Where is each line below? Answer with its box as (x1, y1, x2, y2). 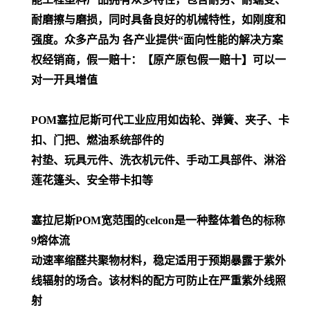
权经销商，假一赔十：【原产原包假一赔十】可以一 (31, 54, 286, 66)
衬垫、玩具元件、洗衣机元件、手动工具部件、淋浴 (31, 154, 286, 167)
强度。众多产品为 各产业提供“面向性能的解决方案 (31, 34, 283, 46)
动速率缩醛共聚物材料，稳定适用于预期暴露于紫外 (31, 255, 286, 267)
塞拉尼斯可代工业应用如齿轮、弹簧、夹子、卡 (57, 114, 289, 127)
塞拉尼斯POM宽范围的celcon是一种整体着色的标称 (31, 215, 285, 227)
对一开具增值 (31, 74, 98, 86)
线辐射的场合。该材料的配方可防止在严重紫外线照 (31, 275, 286, 287)
